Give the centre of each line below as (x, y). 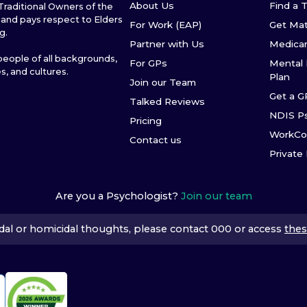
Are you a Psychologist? (116, 196)
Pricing (146, 121)
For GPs (149, 63)
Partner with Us (167, 44)
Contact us (156, 140)
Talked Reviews (168, 101)
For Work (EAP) (166, 25)
